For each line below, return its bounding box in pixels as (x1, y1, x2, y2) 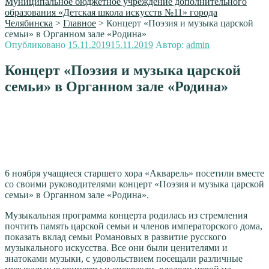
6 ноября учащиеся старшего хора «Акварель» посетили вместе (5, 168, 264, 178)
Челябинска (5, 18, 53, 28)
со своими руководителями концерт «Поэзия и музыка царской (5, 178, 264, 189)
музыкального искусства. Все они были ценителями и (5, 242, 228, 253)
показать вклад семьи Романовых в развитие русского (5, 231, 226, 242)
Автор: (153, 40, 186, 50)
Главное (63, 18, 96, 28)
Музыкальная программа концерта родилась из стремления (5, 210, 247, 220)
